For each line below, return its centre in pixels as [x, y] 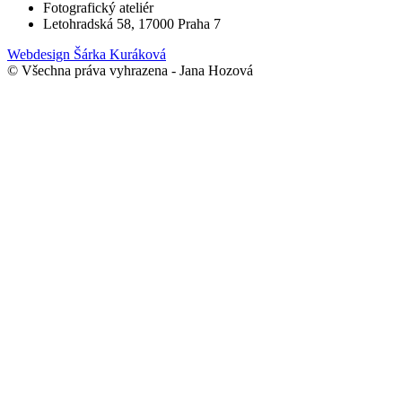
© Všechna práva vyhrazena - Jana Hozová [130, 70]
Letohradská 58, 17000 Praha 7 [132, 24]
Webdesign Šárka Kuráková [87, 54]
